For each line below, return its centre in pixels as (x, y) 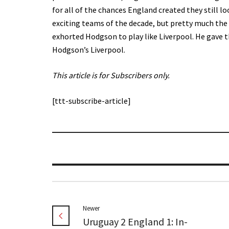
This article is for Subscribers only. (111, 75)
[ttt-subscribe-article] (91, 101)
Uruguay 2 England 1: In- (135, 222)
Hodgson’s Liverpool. (89, 50)
